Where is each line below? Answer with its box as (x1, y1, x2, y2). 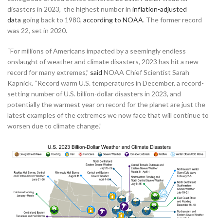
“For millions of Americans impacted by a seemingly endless (7, 46, 186, 55)
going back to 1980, (21, 15, 83, 24)
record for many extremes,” (7, 68, 90, 76)
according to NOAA (83, 15, 143, 24)
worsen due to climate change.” (7, 121, 102, 130)
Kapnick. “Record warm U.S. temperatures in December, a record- (7, 78, 204, 87)
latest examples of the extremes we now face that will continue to (7, 110, 209, 119)
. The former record (143, 15, 202, 24)
